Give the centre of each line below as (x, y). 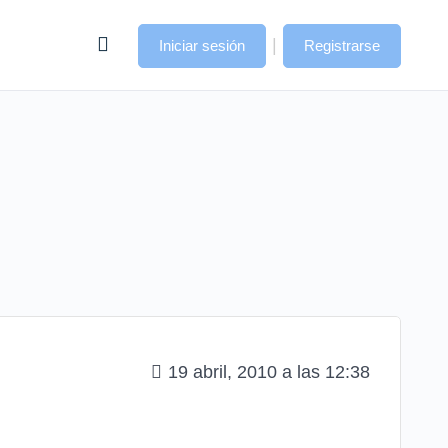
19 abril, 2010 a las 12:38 (269, 371)
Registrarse (342, 45)
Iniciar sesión (202, 45)
